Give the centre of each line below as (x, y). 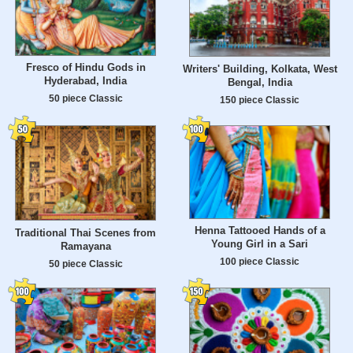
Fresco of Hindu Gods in (85, 68)
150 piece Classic (260, 99)
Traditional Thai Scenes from (85, 233)
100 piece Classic (260, 262)
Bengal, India (260, 82)
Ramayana (85, 247)
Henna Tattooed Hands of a (260, 231)
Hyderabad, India (85, 81)
